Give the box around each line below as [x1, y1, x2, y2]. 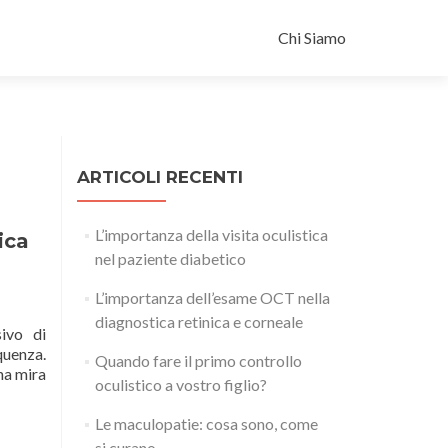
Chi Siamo [278, 28, 346, 47]
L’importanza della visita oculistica [94, 225, 328, 244]
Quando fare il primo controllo [94, 351, 302, 370]
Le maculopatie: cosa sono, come [94, 414, 318, 433]
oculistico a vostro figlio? [94, 375, 267, 394]
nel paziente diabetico [94, 249, 246, 268]
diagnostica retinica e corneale [94, 312, 303, 331]
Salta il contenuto [278, 2, 396, 21]
